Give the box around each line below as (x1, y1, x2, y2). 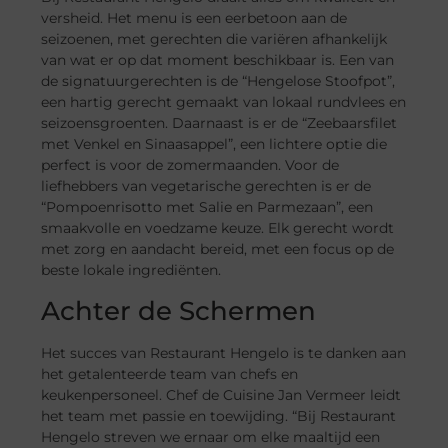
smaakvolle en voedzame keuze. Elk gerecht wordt (41, 219, 395, 238)
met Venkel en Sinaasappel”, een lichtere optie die (41, 135, 388, 154)
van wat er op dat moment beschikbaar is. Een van (41, 51, 395, 70)
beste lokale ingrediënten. (41, 261, 222, 280)
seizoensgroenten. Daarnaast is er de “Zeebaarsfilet (41, 114, 398, 133)
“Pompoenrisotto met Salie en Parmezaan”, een (41, 198, 374, 217)
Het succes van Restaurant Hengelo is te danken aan (41, 343, 407, 362)
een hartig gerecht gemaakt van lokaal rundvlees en (41, 93, 407, 112)
